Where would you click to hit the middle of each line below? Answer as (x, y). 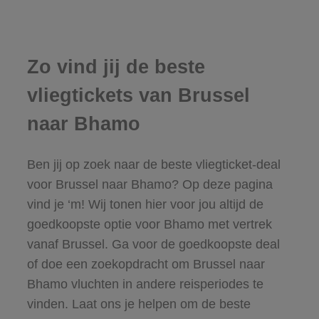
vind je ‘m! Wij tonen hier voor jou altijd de (145, 204)
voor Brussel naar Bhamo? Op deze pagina (150, 184)
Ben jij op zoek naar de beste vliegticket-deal (153, 164)
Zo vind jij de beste (116, 67)
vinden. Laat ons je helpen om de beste (138, 304)
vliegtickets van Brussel (138, 96)
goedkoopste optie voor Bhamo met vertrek (149, 224)
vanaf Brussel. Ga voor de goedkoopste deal (153, 244)
